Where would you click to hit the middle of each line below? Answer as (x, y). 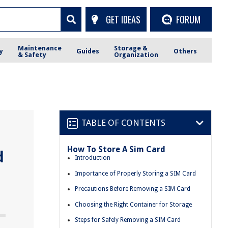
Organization (136, 54)
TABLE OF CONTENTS (123, 122)
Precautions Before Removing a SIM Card (133, 189)
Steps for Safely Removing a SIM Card (128, 220)
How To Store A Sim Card (116, 149)
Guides (88, 51)
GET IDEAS (123, 19)
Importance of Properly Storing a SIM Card (135, 173)
